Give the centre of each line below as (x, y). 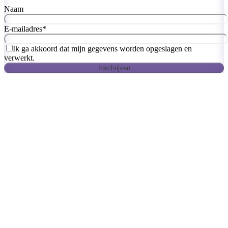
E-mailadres (23, 28)
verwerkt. (19, 58)
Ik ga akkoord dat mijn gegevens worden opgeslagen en (102, 48)
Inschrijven (114, 68)
